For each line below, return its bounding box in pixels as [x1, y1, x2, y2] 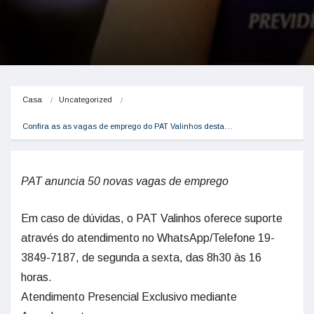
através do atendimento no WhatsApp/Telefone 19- [21, 232, 275, 244]
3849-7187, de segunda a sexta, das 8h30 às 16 [21, 252, 261, 264]
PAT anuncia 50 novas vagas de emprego [21, 175, 228, 187]
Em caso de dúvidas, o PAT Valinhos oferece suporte [21, 212, 282, 224]
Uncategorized [59, 95, 112, 104]
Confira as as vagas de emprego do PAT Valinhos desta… [22, 122, 233, 130]
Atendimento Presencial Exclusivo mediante [21, 291, 237, 303]
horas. [21, 271, 52, 283]
